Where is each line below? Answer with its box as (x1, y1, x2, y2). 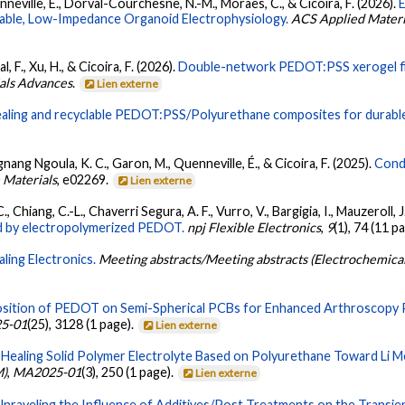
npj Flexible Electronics (187, 220, 322, 236)
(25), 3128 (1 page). (27, 316, 137, 332)
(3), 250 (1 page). (81, 364, 177, 381)
